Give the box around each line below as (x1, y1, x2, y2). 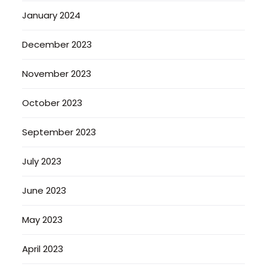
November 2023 (22, 67, 92, 80)
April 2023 (22, 242, 64, 255)
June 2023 (22, 184, 67, 197)
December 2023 (22, 38, 92, 51)
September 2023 (22, 125, 97, 138)
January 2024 (22, 8, 81, 21)
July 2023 (22, 154, 62, 167)
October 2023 (22, 96, 83, 109)
